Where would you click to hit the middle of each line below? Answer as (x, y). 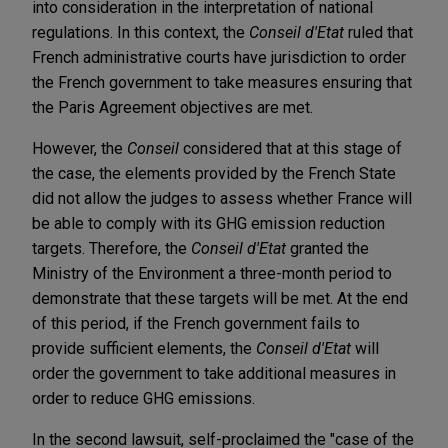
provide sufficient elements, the (144, 348)
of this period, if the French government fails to (196, 323)
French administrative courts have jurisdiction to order (219, 57)
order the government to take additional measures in (214, 373)
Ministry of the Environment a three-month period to (212, 273)
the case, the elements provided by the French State (214, 173)
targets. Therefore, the (111, 248)
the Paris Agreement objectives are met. (172, 107)
